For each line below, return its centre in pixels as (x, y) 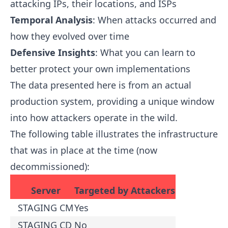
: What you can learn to (145, 53)
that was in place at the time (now (84, 150)
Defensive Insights (53, 53)
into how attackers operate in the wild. (94, 118)
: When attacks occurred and (154, 20)
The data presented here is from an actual (101, 85)
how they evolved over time (70, 36)
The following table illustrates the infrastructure (114, 134)
